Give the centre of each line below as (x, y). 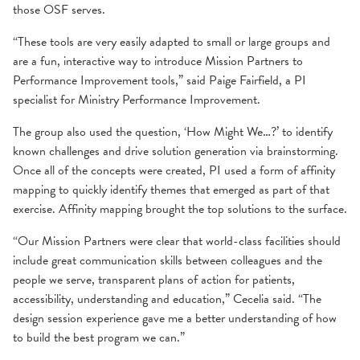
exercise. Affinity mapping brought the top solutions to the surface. (180, 209)
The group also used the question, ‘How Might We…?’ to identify (173, 131)
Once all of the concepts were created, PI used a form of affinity (174, 170)
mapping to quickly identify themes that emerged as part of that (171, 189)
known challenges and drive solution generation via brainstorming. (176, 151)
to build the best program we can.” (99, 337)
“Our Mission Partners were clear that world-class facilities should (177, 241)
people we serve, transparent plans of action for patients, (154, 279)
